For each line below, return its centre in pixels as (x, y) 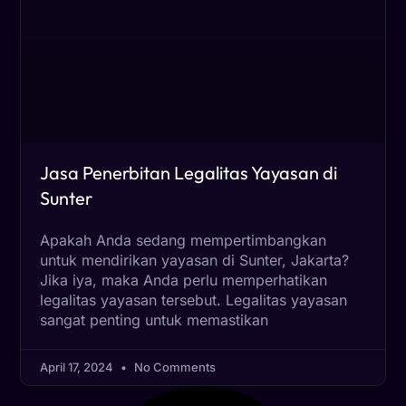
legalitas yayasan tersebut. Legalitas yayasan (194, 300)
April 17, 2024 (78, 367)
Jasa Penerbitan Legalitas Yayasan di (189, 173)
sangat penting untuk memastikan (155, 320)
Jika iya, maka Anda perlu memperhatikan (184, 280)
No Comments (174, 367)
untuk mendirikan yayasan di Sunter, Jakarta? (195, 261)
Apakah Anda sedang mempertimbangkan (184, 241)
